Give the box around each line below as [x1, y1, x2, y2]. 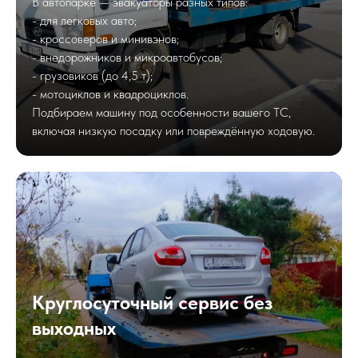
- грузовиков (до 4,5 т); [32, 67, 159, 83]
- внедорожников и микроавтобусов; [32, 49, 229, 65]
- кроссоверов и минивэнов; [32, 30, 185, 46]
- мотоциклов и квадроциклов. [32, 86, 195, 101]
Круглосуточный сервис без [32, 290, 272, 314]
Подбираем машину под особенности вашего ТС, [32, 104, 291, 120]
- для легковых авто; [32, 12, 143, 28]
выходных [32, 316, 116, 340]
